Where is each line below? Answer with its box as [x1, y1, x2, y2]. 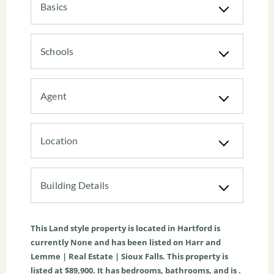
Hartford [177, 223, 212, 234]
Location [40, 135, 78, 147]
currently [31, 237, 70, 248]
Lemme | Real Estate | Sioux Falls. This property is [31, 251, 228, 262]
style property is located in [68, 223, 177, 234]
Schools [40, 45, 74, 57]
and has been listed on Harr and [92, 237, 221, 248]
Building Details [40, 179, 109, 191]
